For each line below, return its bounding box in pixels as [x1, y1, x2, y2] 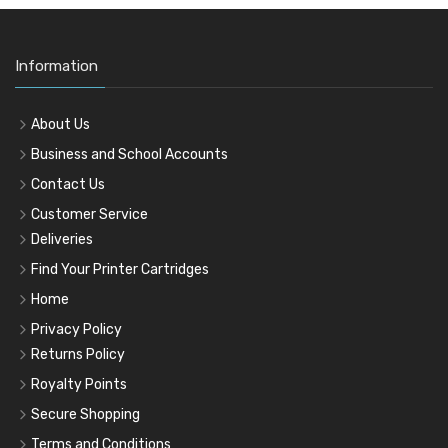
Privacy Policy [31, 321, 122, 339]
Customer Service [31, 206, 148, 224]
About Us [31, 116, 90, 134]
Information [15, 57, 98, 76]
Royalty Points [31, 376, 127, 394]
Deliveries [31, 231, 93, 249]
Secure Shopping [31, 406, 140, 424]
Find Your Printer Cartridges [31, 261, 209, 279]
